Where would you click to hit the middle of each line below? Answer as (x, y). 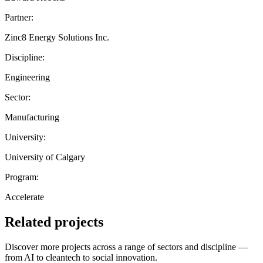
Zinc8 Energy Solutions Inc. (57, 37)
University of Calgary (45, 157)
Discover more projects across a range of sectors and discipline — (126, 247)
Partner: (19, 17)
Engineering (27, 77)
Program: (22, 177)
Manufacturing (32, 117)
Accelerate (24, 197)
